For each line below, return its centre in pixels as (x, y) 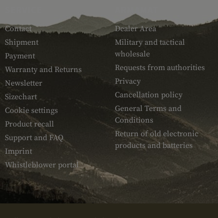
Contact (18, 29)
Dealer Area (135, 29)
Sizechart (21, 97)
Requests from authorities (160, 68)
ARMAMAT (136, 10)
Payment (20, 56)
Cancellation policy (148, 95)
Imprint (18, 152)
